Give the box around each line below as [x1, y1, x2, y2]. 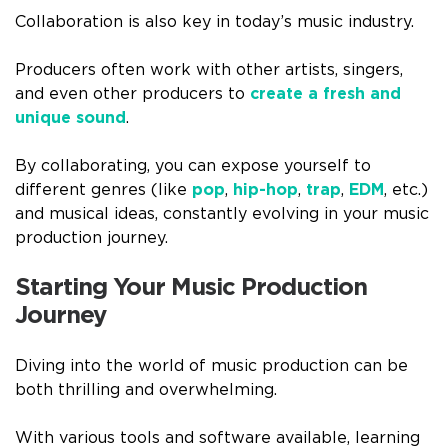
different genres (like [15, 182, 192, 199]
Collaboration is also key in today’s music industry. [15, 14, 419, 31]
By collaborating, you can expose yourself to [15, 158, 371, 175]
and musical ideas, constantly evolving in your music [15, 206, 429, 223]
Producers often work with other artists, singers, [15, 62, 403, 79]
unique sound [15, 110, 126, 127]
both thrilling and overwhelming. [15, 382, 277, 399]
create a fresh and [250, 86, 401, 103]
